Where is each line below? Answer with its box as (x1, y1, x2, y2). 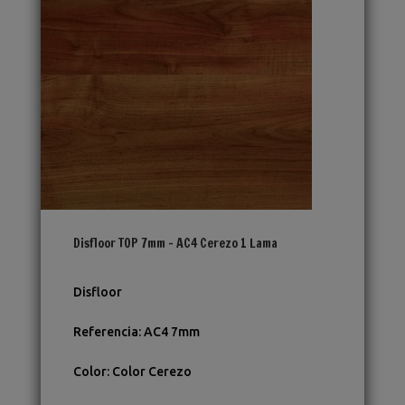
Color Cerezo (111, 364, 192, 380)
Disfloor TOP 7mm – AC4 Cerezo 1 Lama (72, 234, 278, 253)
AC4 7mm (143, 325, 200, 340)
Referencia (72, 325, 138, 340)
